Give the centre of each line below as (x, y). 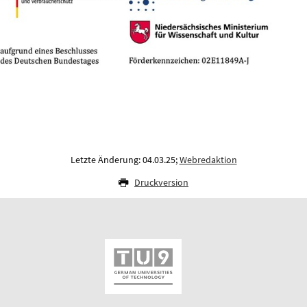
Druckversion (161, 183)
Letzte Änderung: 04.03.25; (125, 160)
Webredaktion (208, 160)
